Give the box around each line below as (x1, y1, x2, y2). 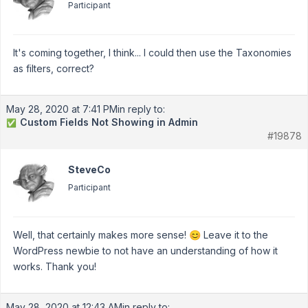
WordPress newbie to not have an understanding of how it (13, 245, 278, 256)
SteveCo (68, 164, 111, 175)
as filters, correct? (13, 63, 94, 74)
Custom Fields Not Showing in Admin (20, 116, 198, 128)
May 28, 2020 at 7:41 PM (6, 103, 118, 115)
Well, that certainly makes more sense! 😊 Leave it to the (13, 229, 268, 241)
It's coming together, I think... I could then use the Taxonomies (13, 47, 291, 58)
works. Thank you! (13, 261, 96, 272)
